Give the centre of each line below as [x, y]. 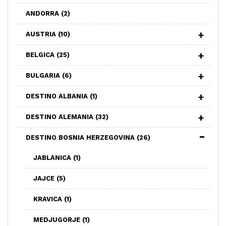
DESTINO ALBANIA [58, 96]
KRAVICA [49, 199]
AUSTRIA [42, 34]
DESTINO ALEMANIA [61, 117]
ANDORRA [43, 13]
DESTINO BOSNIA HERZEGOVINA [81, 137]
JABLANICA [53, 157]
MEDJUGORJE [58, 219]
